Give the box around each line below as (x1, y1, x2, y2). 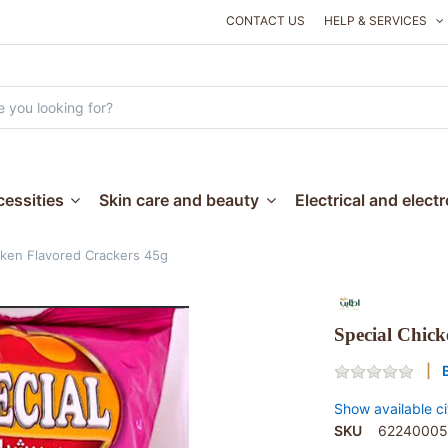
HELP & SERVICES (323, 13, 427, 28)
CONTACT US (225, 13, 305, 28)
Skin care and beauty (99, 190, 260, 210)
